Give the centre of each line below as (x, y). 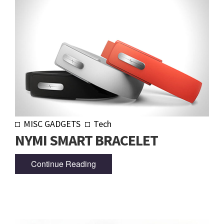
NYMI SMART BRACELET (86, 140)
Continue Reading (63, 163)
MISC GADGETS (52, 124)
